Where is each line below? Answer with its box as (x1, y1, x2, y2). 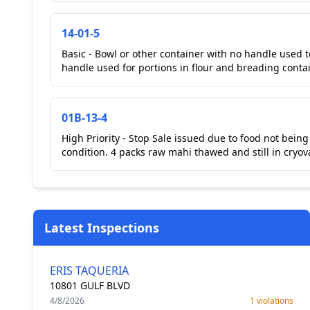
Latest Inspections (44, 219, 159, 236)
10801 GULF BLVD (50, 279, 130, 292)
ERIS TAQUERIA (50, 263, 129, 278)
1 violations (250, 295, 293, 307)
